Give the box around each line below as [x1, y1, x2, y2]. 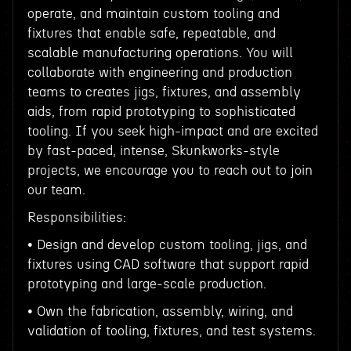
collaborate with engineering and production [27, 66, 292, 79]
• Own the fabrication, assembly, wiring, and [27, 305, 293, 318]
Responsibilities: [27, 211, 126, 224]
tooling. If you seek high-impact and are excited [27, 125, 318, 138]
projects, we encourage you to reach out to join [27, 164, 313, 177]
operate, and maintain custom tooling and [27, 7, 280, 20]
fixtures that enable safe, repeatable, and [27, 27, 276, 40]
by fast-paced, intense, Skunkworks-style [27, 144, 280, 157]
